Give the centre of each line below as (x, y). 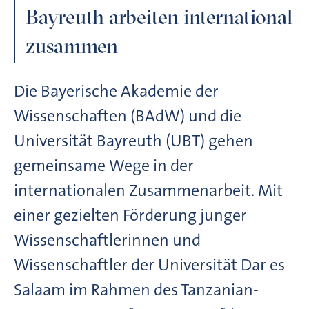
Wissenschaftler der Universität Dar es (149, 265)
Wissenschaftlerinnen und (107, 240)
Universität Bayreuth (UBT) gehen (133, 140)
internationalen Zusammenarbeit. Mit (148, 190)
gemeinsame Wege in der (104, 165)
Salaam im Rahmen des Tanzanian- (136, 289)
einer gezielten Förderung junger (130, 215)
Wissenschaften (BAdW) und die (128, 116)
